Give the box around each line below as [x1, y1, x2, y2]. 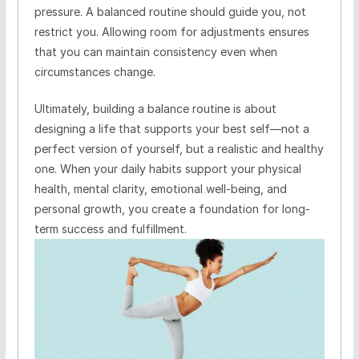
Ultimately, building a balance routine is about [34, 101, 276, 115]
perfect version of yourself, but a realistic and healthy [34, 141, 324, 155]
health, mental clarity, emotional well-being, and [34, 181, 287, 196]
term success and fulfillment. [34, 221, 187, 236]
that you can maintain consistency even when [34, 44, 277, 58]
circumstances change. [34, 64, 155, 79]
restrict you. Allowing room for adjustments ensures [34, 24, 309, 38]
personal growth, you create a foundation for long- [34, 201, 310, 216]
